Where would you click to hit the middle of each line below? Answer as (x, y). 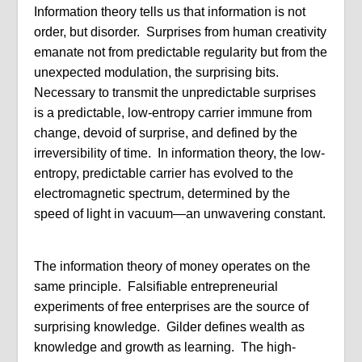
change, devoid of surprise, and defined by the (166, 133)
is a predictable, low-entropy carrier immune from (173, 113)
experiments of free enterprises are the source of (172, 307)
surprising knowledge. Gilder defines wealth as (170, 327)
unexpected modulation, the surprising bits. (157, 72)
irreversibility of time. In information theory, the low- (180, 153)
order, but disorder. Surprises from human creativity (181, 32)
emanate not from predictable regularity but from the (181, 52)
